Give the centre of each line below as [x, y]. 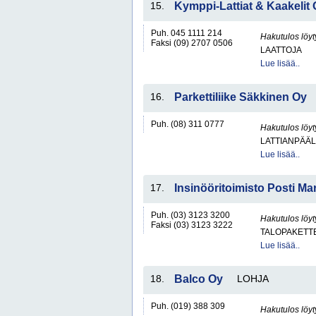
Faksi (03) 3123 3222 [192, 225]
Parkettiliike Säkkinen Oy [241, 97]
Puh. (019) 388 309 [188, 306]
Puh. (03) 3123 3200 [190, 215]
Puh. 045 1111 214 [187, 33]
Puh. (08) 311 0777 [188, 124]
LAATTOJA [281, 50]
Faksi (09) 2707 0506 [192, 43]
